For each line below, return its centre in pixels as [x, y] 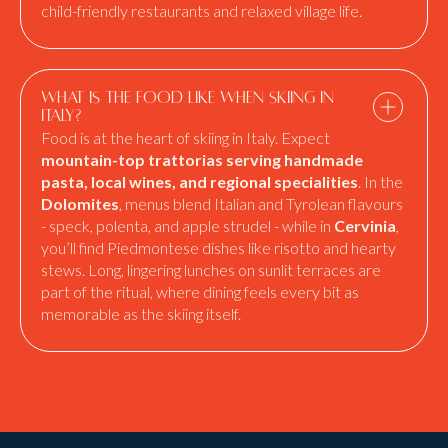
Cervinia [365, 225]
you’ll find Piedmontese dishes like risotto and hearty [218, 247]
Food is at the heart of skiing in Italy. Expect [185, 137]
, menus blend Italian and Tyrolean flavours [261, 203]
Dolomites [80, 203]
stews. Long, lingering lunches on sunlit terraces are [211, 269]
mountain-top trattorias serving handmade [202, 159]
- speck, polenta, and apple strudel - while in [187, 225]
